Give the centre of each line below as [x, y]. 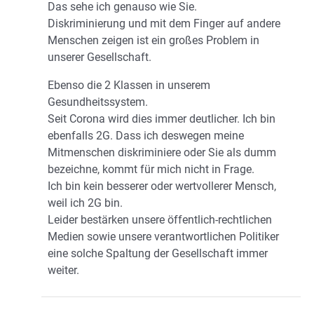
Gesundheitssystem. [98, 102]
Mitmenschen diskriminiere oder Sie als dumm [162, 153]
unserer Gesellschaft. [100, 57]
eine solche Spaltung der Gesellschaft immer [158, 254]
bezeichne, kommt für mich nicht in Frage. [151, 170]
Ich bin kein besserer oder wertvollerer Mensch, [162, 186]
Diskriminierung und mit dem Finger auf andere [164, 24]
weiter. [63, 271]
